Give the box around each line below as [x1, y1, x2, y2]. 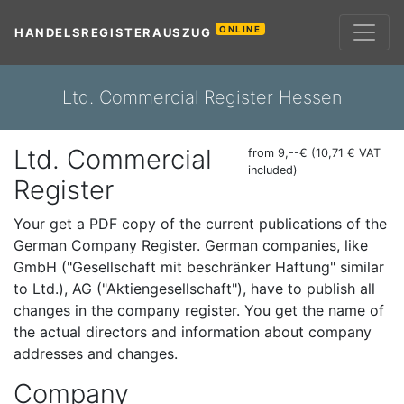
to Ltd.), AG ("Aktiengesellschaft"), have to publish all [14, 280, 375, 298]
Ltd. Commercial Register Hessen [62, 87, 342, 108]
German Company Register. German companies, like [14, 236, 368, 254]
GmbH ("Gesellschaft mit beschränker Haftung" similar [14, 258, 384, 276]
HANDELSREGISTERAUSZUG [14, 24, 216, 40]
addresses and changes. [14, 344, 178, 363]
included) [248, 163, 298, 177]
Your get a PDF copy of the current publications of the [14, 215, 387, 233]
